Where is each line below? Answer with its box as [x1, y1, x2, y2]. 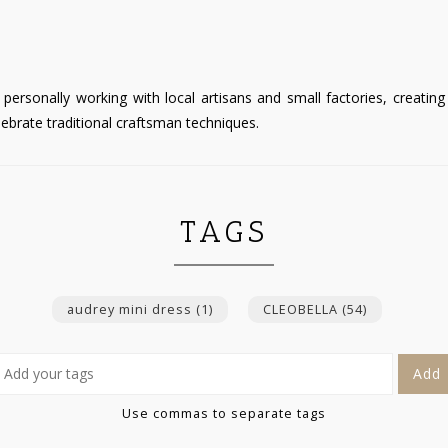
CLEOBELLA [262, 300, 342, 318]
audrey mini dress [66, 300, 196, 318]
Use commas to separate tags [122, 404, 326, 422]
